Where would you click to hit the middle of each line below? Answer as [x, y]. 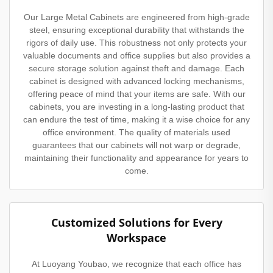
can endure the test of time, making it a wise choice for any [136, 119]
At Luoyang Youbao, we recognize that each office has [136, 264]
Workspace [136, 237]
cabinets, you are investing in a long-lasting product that [136, 106]
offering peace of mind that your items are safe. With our [136, 94]
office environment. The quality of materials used [136, 132]
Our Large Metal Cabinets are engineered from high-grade [136, 17]
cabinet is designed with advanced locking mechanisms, [136, 81]
